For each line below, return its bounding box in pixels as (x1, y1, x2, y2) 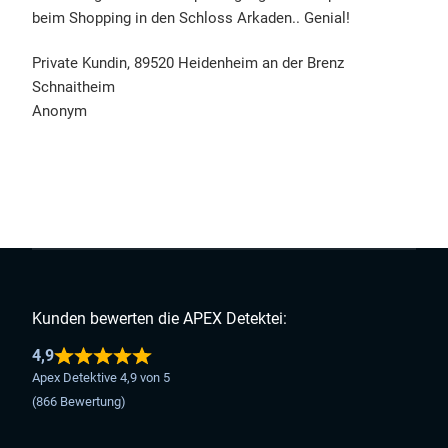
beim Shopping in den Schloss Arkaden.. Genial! (32, 9, 351, 28)
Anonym (32, 102, 88, 121)
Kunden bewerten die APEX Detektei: (32, 308, 288, 328)
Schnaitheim (32, 78, 116, 97)
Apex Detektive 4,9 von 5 (32, 370, 171, 385)
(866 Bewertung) (32, 394, 127, 409)
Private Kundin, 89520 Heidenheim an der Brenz (32, 54, 345, 73)
